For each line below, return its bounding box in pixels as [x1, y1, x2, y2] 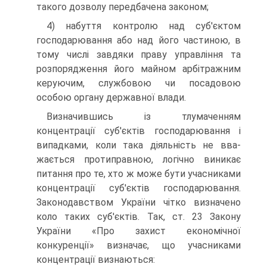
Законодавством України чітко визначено [36, 197, 241, 209]
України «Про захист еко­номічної [36, 225, 241, 237]
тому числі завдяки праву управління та [36, 49, 241, 61]
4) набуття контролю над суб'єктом [46, 20, 241, 32]
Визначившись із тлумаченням [46, 111, 241, 123]
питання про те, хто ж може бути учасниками [36, 168, 241, 180]
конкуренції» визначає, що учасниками [36, 240, 241, 252]
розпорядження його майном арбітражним [36, 63, 241, 75]
